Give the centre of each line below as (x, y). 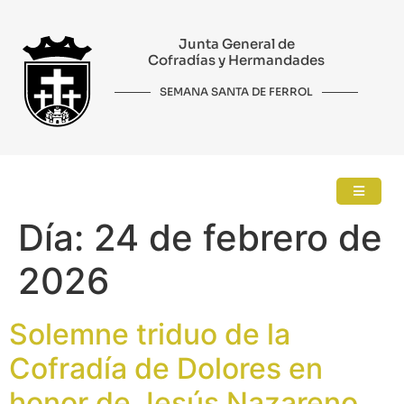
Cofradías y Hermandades (237, 60)
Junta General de (236, 44)
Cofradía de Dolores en (166, 369)
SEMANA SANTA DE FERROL (237, 92)
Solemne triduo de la (150, 335)
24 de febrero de (238, 238)
